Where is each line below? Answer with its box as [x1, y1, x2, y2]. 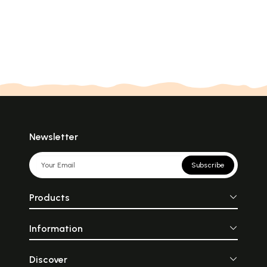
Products [29, 192, 70, 204]
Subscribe [191, 161, 225, 170]
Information [29, 223, 83, 235]
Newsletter [29, 131, 78, 143]
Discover [29, 254, 67, 266]
